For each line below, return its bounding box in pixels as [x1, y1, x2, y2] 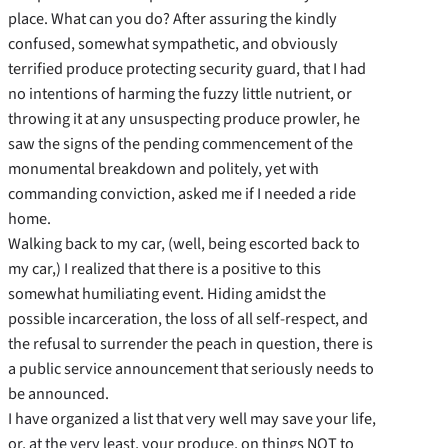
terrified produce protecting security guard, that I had [8, 57, 366, 80]
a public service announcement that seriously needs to [8, 357, 374, 380]
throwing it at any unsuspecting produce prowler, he [8, 107, 360, 130]
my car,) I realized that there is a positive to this [8, 257, 321, 280]
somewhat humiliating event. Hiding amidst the [8, 282, 326, 305]
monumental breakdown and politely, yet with [8, 157, 319, 180]
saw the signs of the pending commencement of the [8, 132, 353, 155]
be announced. [8, 382, 109, 405]
